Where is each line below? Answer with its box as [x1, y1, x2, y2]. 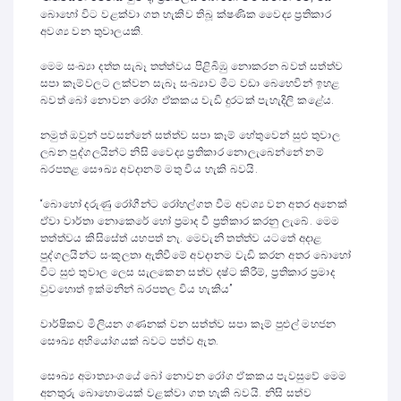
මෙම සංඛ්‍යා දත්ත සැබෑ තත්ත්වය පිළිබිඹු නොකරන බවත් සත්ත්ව [40, 60, 344, 73]
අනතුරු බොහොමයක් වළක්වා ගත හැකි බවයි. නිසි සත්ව [40, 387, 311, 399]
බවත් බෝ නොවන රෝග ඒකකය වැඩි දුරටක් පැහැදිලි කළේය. [40, 94, 335, 107]
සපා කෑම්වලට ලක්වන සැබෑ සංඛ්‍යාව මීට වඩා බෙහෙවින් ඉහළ [40, 77, 340, 90]
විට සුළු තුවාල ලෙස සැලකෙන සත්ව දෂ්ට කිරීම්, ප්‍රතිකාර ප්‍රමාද [40, 266, 336, 278]
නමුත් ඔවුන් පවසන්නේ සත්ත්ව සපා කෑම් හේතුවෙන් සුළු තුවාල [40, 129, 340, 141]
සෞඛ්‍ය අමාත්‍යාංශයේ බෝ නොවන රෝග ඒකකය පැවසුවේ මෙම [40, 370, 347, 382]
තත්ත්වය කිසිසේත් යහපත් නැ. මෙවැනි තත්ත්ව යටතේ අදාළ [40, 232, 322, 244]
